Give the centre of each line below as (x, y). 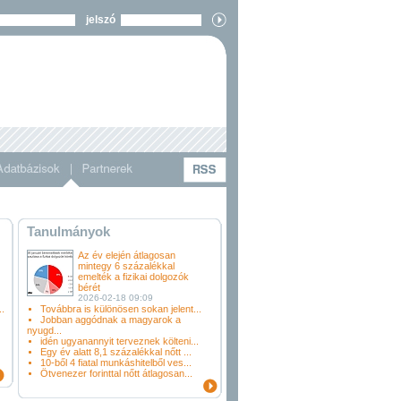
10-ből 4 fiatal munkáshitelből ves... (116, 363)
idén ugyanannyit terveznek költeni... (119, 341)
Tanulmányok (68, 231)
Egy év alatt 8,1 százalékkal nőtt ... (116, 352)
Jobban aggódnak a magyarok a (111, 320)
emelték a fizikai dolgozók (133, 277)
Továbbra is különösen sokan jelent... (121, 309)
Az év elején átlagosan (127, 255)
